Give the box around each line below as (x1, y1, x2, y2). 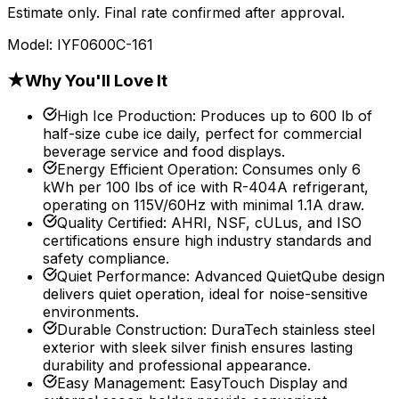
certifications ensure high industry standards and (43, 232, 371, 250)
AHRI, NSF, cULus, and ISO (171, 214, 362, 232)
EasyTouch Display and (190, 374, 347, 393)
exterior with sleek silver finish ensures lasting (43, 338, 353, 357)
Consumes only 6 (242, 160, 361, 179)
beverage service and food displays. (43, 142, 285, 161)
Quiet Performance (57, 267, 186, 286)
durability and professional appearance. (43, 356, 311, 375)
